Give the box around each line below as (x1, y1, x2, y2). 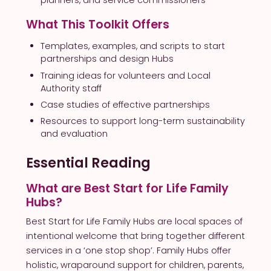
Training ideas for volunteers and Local (40, 69, 211, 82)
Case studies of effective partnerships (40, 99, 210, 111)
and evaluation (40, 128, 108, 140)
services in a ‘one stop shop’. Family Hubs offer (25, 244, 231, 257)
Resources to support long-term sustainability (40, 115, 245, 128)
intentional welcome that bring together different (25, 230, 245, 243)
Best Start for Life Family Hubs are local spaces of (25, 215, 243, 228)
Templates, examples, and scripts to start (40, 40, 225, 53)
